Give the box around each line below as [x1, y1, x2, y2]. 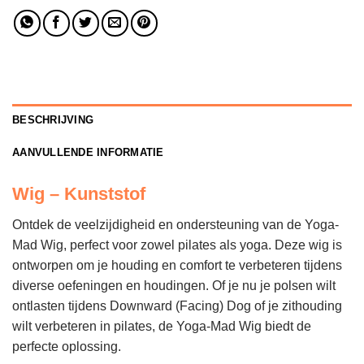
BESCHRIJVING [12, 113, 94, 126]
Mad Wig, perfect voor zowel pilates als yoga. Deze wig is [12, 238, 342, 253]
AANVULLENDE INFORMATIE [12, 145, 164, 158]
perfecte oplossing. [12, 340, 121, 354]
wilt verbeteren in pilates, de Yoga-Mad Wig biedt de [12, 319, 311, 334]
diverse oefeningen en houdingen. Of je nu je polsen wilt [12, 279, 336, 293]
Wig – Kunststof [12, 183, 145, 204]
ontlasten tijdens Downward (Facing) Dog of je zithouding [12, 299, 342, 314]
